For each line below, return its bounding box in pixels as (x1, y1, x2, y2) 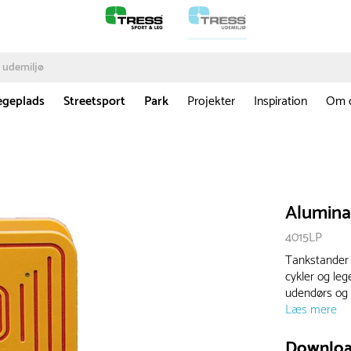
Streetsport (63, 91, 125, 113)
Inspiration (254, 91, 307, 113)
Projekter (187, 91, 235, 113)
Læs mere (285, 299, 338, 321)
